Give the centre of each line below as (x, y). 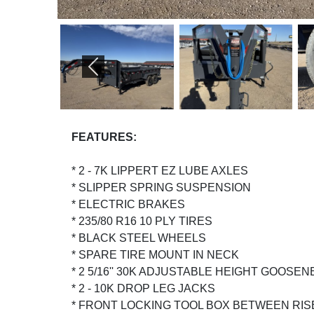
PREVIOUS (122, 74)
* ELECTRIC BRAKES (128, 204)
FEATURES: (104, 137)
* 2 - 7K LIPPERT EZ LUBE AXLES (160, 170)
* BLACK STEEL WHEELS (139, 238)
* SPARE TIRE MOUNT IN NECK (155, 254)
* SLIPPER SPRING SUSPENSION (161, 187)
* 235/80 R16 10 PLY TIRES (142, 221)
